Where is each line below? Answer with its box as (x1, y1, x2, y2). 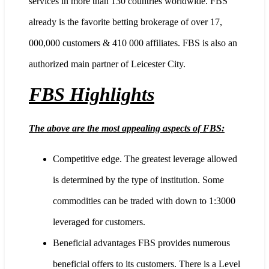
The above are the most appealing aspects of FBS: (29, 122, 225, 133)
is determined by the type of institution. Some (53, 174, 224, 185)
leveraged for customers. (53, 216, 145, 227)
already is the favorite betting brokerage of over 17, (29, 16, 222, 27)
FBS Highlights (29, 83, 154, 105)
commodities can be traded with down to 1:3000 (53, 195, 235, 206)
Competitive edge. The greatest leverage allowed (53, 153, 237, 164)
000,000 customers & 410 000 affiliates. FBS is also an (29, 37, 237, 48)
